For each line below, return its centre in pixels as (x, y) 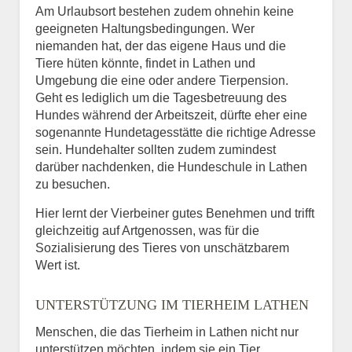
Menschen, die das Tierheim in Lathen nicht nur (167, 332)
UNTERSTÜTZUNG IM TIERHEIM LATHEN (172, 304)
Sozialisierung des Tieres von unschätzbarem (162, 247)
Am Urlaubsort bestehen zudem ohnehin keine (165, 11)
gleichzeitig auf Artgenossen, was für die (147, 230)
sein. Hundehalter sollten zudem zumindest (156, 149)
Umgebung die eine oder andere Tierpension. (162, 80)
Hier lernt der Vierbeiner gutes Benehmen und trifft (175, 213)
